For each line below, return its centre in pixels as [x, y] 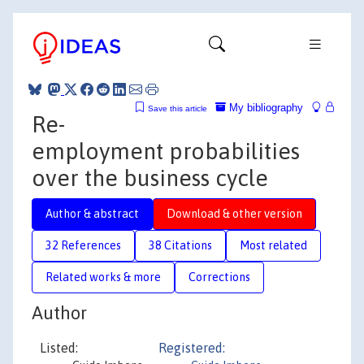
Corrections [219, 277]
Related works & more [103, 277]
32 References [83, 245]
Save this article [178, 108]
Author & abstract [92, 213]
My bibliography [264, 107]
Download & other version [234, 213]
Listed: [59, 348]
